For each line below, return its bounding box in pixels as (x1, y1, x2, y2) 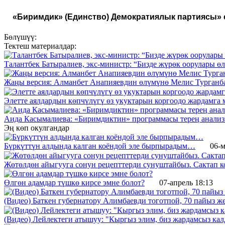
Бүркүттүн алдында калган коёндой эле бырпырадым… (4, 142, 195, 151)
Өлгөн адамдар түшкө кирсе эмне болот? (4, 178, 145, 187)
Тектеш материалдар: (4, 41, 76, 50)
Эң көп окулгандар (4, 124, 69, 133)
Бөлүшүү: (4, 32, 37, 41)
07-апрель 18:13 (159, 178, 213, 187)
